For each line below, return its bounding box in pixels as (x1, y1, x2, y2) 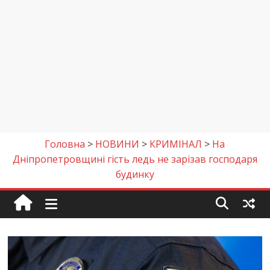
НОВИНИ (95, 137, 140, 151)
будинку (115, 168, 154, 181)
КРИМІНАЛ (149, 137, 202, 151)
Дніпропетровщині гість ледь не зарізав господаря (12, 152, 257, 166)
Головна (45, 137, 86, 151)
